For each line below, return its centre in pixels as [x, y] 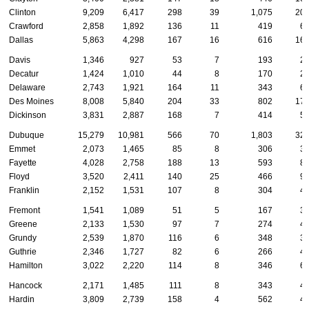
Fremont [24, 210]
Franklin [24, 190]
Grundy [23, 238]
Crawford [26, 26]
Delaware [27, 87]
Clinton [22, 12]
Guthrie [23, 251]
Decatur [24, 73]
